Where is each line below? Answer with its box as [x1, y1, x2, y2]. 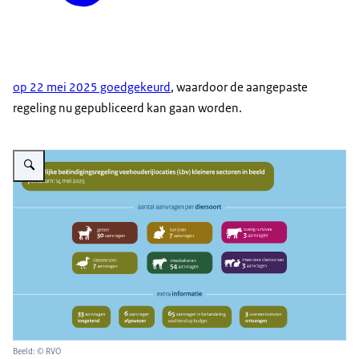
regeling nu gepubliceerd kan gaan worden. [13, 100, 242, 116]
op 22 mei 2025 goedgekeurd [13, 79, 171, 95]
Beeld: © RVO [13, 346, 61, 357]
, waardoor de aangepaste [171, 79, 308, 95]
